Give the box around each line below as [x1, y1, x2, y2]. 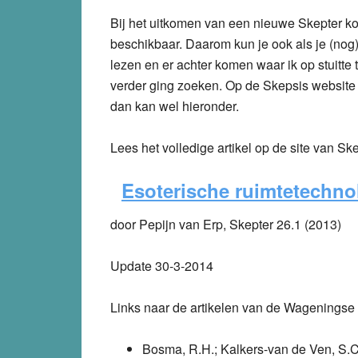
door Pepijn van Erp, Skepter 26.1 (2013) [110, 214, 341, 233]
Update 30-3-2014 [110, 256, 213, 275]
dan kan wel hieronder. [110, 96, 239, 115]
